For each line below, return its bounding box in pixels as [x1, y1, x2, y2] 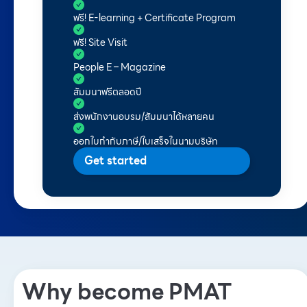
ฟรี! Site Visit [73, 35, 127, 51]
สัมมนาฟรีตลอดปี [73, 84, 142, 100]
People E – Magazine [73, 60, 166, 75]
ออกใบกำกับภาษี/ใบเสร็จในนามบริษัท [73, 134, 218, 149]
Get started [84, 152, 147, 170]
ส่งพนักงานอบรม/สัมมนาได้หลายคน [73, 109, 214, 125]
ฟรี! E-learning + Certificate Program [73, 10, 236, 26]
